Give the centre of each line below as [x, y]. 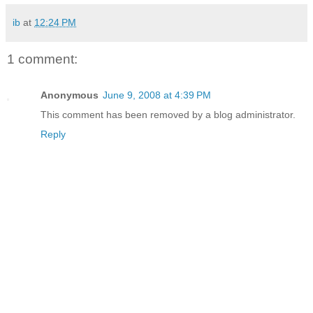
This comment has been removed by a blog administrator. [168, 115]
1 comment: [42, 59]
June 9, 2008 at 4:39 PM [157, 95]
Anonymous [70, 95]
